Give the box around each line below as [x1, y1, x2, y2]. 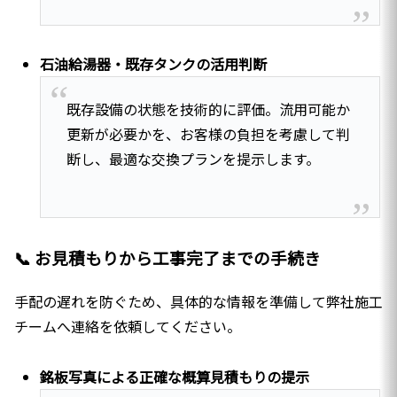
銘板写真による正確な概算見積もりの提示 [40, 365, 310, 387]
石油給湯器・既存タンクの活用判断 [40, 53, 268, 74]
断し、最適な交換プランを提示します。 [66, 148, 320, 170]
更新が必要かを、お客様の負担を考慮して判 [66, 123, 350, 145]
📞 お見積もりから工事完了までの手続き [14, 245, 321, 270]
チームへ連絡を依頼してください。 [14, 315, 241, 338]
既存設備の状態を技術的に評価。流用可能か [66, 98, 350, 121]
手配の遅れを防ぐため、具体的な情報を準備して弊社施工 [14, 291, 383, 313]
